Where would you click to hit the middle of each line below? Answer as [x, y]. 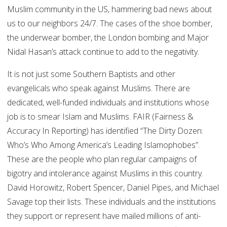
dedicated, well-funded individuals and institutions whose [108, 103]
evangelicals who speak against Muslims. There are [99, 88]
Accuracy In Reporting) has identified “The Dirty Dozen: [105, 131]
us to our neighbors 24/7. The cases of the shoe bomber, [110, 24]
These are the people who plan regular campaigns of [102, 159]
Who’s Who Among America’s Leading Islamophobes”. [103, 145]
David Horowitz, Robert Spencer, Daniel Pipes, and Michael [113, 188]
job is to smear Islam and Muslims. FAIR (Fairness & [100, 117]
